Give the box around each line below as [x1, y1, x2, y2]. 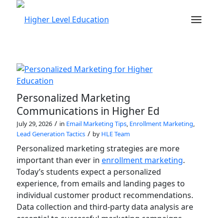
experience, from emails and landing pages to [16, 178, 185, 189]
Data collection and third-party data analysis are [16, 201, 193, 212]
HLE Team [101, 129, 130, 138]
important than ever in [16, 155, 102, 165]
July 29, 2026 [16, 119, 52, 128]
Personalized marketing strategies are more [16, 143, 180, 154]
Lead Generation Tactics [16, 129, 85, 138]
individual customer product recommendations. [16, 190, 193, 200]
